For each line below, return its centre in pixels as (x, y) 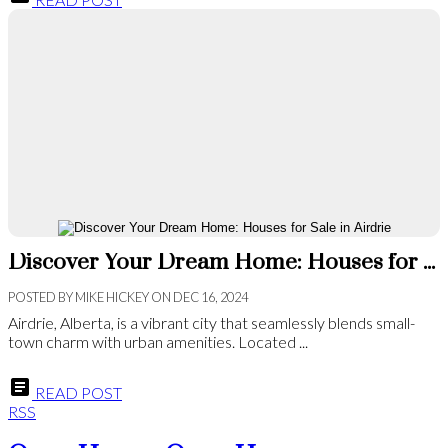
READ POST (77, 393)
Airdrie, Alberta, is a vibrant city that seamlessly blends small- (211, 323)
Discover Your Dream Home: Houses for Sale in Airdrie (429, 263)
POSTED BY (40, 297)
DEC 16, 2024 (210, 297)
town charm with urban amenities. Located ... (158, 342)
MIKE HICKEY (112, 297)
